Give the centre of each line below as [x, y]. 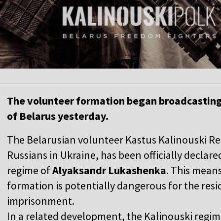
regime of [30, 170]
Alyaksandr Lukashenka [109, 170]
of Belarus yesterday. [58, 116]
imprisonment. [41, 201]
